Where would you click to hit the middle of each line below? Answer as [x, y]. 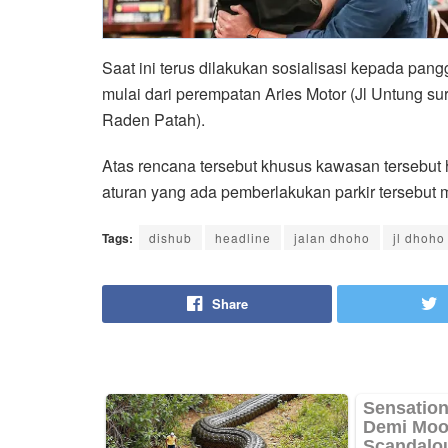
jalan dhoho [332, 237]
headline [243, 237]
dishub [170, 237]
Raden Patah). [153, 119]
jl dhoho [419, 237]
